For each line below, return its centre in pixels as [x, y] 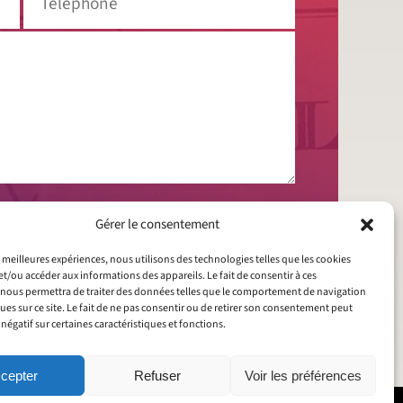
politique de [180, 217]
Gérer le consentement [157, 224]
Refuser [157, 375]
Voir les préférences [303, 375]
